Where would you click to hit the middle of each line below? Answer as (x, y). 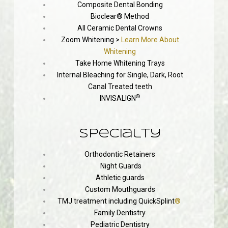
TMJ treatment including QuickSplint (116, 201)
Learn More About (150, 39)
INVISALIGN (118, 98)
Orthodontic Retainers (120, 154)
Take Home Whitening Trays (120, 63)
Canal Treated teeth (120, 86)
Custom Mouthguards (120, 189)
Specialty (120, 134)
